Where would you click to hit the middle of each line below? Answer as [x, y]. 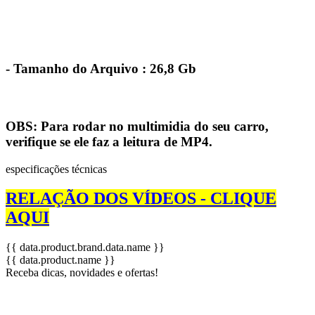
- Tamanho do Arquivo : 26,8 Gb [101, 69]
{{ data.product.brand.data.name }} [85, 247]
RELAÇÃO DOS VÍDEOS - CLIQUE [141, 199]
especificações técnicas [56, 169]
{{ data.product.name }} [60, 260]
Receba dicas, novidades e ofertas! [82, 273]
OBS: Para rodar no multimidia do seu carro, [137, 126]
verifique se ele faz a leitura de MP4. [109, 141]
